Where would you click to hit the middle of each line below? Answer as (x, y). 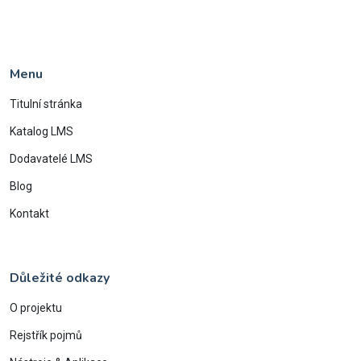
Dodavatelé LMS (51, 159)
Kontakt (29, 214)
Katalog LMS (41, 132)
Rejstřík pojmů (46, 336)
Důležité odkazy (60, 278)
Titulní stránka (46, 104)
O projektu (36, 308)
